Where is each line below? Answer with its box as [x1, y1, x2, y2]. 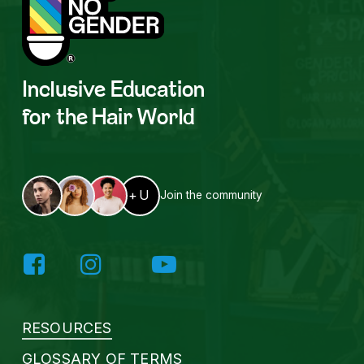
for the [21, 107, 93, 130]
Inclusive [21, 80, 110, 102]
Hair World [92, 107, 195, 130]
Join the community [159, 188, 262, 202]
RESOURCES [21, 319, 112, 337]
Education [110, 80, 206, 102]
